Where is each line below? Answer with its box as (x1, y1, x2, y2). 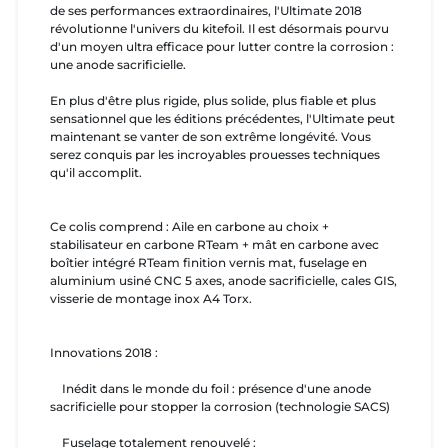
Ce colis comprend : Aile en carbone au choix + (50, 219, 329, 235)
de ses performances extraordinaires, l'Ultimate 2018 (50, 3, 362, 19)
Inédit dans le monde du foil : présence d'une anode (50, 381, 371, 397)
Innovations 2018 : (50, 345, 158, 361)
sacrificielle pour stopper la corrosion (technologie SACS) (50, 399, 390, 415)
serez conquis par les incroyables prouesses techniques (50, 147, 380, 163)
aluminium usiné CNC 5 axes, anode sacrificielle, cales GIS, (50, 273, 397, 289)
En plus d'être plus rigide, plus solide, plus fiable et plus (50, 93, 376, 109)
